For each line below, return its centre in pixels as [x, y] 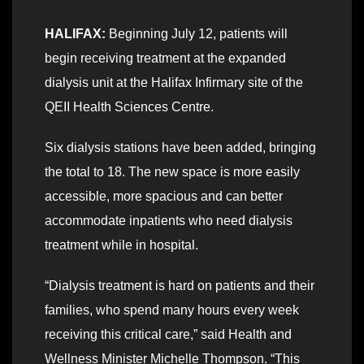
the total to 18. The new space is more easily [172, 172]
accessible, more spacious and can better [164, 197]
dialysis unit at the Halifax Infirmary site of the [174, 83]
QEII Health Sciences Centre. [129, 107]
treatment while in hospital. [121, 245]
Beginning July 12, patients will [197, 34]
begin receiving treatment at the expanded [165, 58]
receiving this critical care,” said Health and [168, 335]
